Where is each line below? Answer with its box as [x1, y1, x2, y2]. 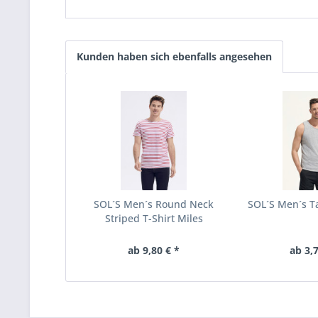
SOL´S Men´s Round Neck [94, 197, 214, 211]
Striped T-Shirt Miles [104, 212, 203, 225]
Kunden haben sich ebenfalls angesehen [77, 50, 272, 63]
